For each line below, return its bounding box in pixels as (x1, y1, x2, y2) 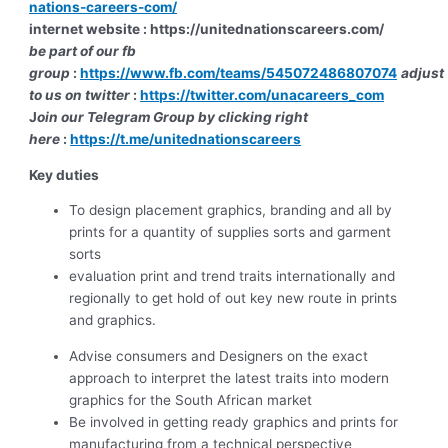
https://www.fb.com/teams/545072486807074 (80, 65, 398, 82)
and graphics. (69, 312, 157, 329)
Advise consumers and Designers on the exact (69, 348, 369, 365)
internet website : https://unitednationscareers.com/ (29, 21, 385, 38)
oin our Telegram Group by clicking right (37, 109, 309, 126)
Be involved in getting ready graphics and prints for (69, 414, 399, 431)
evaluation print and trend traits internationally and (69, 268, 396, 285)
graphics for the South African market (69, 392, 313, 409)
